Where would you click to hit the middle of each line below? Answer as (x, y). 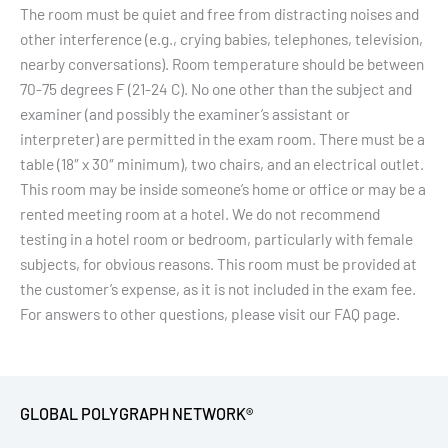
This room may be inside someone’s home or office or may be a (223, 188)
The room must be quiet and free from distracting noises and (219, 13)
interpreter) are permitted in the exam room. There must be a (222, 138)
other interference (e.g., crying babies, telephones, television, (221, 38)
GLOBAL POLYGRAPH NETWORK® (136, 414)
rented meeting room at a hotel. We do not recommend (200, 213)
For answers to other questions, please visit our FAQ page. (210, 313)
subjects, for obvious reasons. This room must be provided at (218, 263)
